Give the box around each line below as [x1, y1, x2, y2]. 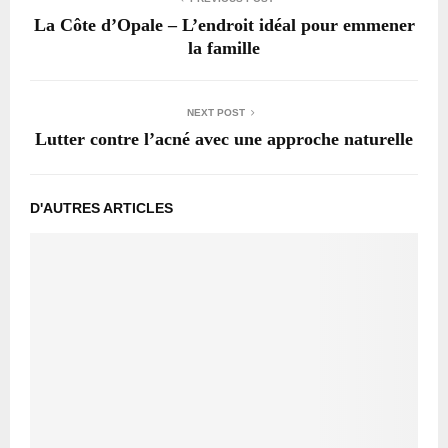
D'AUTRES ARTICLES [30, 199, 173, 216]
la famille [188, 37, 260, 58]
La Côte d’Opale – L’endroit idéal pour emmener [33, 14, 415, 35]
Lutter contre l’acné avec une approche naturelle [35, 128, 413, 149]
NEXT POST [187, 106, 245, 118]
